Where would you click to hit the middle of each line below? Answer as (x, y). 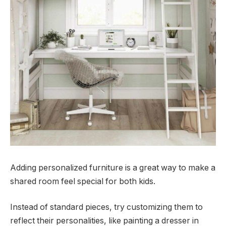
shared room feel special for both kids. (83, 181)
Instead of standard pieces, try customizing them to (106, 207)
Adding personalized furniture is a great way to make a (113, 167)
